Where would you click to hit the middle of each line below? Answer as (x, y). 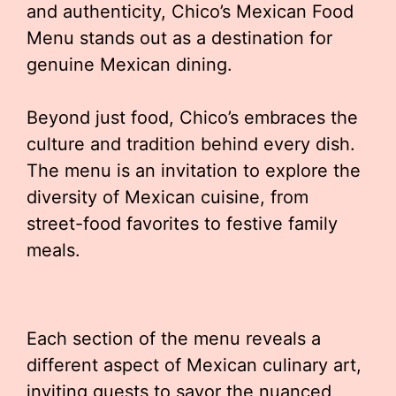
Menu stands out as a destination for (179, 38)
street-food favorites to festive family (182, 224)
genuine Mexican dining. (129, 65)
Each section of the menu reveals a (174, 339)
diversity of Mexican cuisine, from (168, 197)
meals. (53, 250)
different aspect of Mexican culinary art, (194, 365)
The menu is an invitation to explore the (194, 171)
